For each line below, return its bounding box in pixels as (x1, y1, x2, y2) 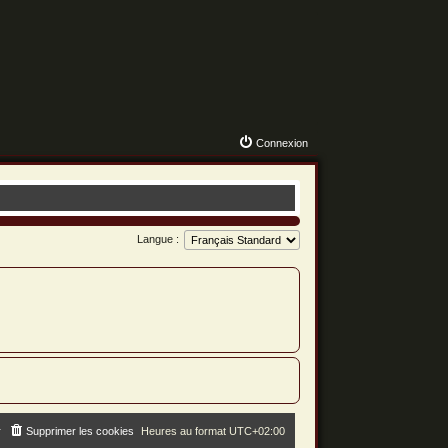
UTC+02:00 (229, 424, 286, 437)
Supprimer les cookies (26, 424, 135, 437)
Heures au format (141, 424, 230, 437)
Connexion (256, 137, 309, 149)
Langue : (137, 232, 180, 245)
